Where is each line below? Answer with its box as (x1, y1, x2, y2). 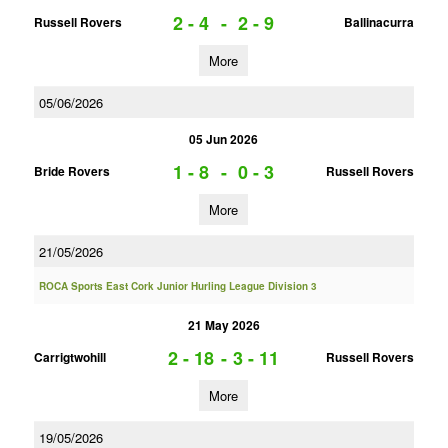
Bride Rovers (33, 162, 110, 180)
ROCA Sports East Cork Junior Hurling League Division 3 (38, 279, 317, 293)
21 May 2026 (187, 316, 260, 334)
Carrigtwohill (33, 348, 106, 366)
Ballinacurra (343, 13, 414, 31)
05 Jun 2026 (189, 130, 259, 148)
